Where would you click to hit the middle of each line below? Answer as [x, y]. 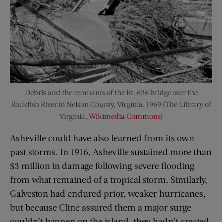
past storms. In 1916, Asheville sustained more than [111, 151]
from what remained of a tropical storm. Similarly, [109, 179]
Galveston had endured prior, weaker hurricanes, [108, 193]
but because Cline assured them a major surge [101, 207]
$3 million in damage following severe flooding [102, 165]
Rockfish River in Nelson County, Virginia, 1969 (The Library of [111, 104]
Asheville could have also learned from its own [102, 138]
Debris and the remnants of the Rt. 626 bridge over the [111, 92]
